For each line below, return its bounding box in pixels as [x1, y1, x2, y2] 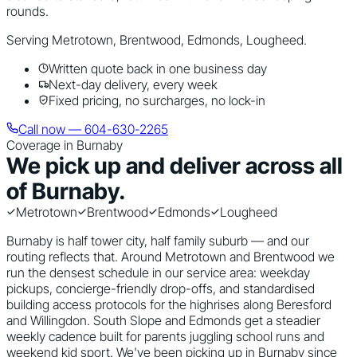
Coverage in [6, 137, 76, 153]
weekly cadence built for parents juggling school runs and [6, 328, 324, 344]
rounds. [6, 3, 49, 19]
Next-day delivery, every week [49, 76, 218, 92]
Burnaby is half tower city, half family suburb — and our [6, 233, 309, 249]
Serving [6, 32, 52, 48]
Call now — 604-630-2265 [18, 121, 168, 137]
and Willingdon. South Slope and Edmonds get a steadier [6, 312, 320, 328]
